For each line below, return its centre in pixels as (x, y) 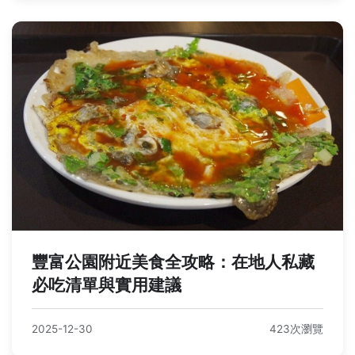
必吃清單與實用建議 (107, 284)
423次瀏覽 (296, 328)
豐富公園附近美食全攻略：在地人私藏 (173, 261)
